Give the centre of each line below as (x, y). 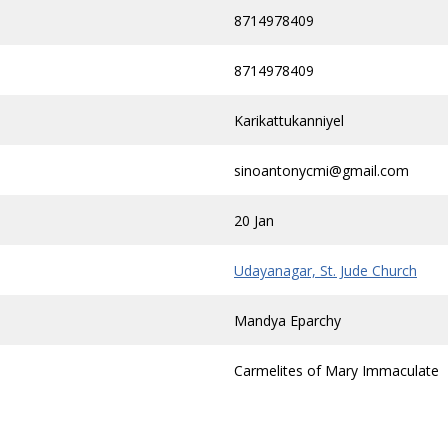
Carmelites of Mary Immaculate (336, 370)
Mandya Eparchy (287, 320)
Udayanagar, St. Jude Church (325, 270)
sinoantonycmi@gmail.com (321, 170)
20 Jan (254, 220)
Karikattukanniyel (289, 120)
